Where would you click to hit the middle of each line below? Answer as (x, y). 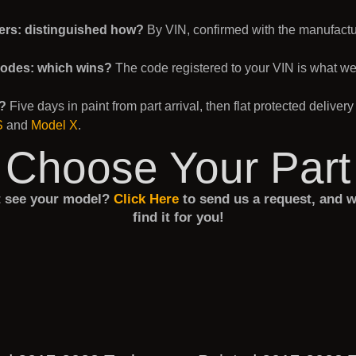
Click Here (144, 199)
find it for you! (178, 218)
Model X (54, 125)
